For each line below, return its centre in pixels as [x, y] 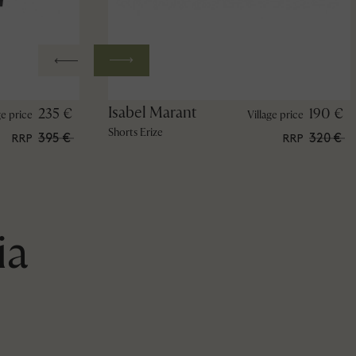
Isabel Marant [152, 112]
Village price [275, 114]
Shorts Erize [135, 132]
